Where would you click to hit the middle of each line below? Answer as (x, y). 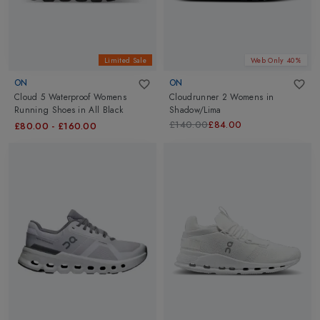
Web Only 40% (276, 60)
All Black (106, 110)
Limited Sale (125, 60)
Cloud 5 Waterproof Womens (70, 97)
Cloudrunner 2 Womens (216, 97)
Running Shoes (45, 110)
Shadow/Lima (195, 110)
